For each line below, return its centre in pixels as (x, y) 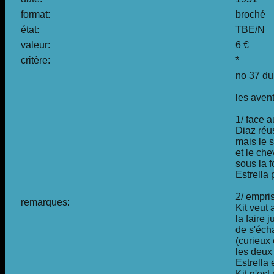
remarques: (45, 202)
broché (250, 15)
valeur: (35, 45)
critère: (35, 61)
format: (35, 15)
